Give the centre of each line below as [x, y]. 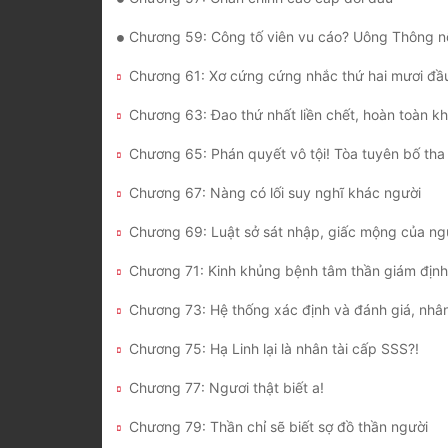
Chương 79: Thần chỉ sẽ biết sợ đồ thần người [278, 427]
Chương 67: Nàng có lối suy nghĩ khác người [275, 193]
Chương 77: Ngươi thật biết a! [226, 388]
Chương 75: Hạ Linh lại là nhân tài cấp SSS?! [274, 349]
